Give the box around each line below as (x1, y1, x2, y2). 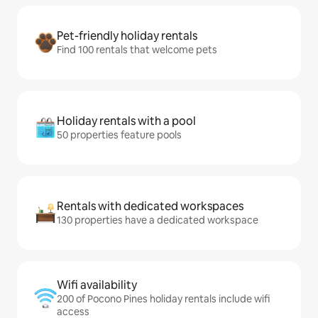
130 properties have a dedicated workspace (57, 214, 258, 226)
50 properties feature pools (57, 128, 182, 141)
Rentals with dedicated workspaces (57, 199, 243, 214)
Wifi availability (57, 278, 137, 292)
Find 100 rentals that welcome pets (57, 43, 217, 56)
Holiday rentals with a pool (57, 114, 196, 128)
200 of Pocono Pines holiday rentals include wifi (57, 292, 270, 305)
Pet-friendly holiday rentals (57, 28, 197, 43)
